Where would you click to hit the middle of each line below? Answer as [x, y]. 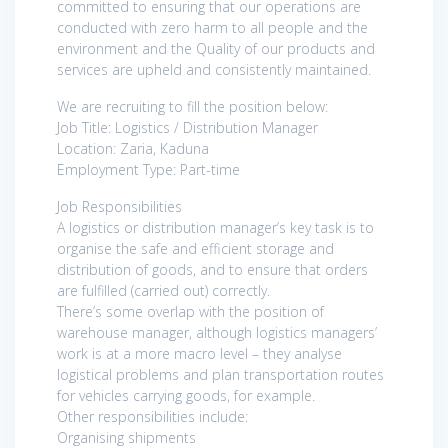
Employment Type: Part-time [148, 169]
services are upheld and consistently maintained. [214, 69]
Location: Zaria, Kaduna [133, 148]
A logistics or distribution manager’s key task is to [215, 227]
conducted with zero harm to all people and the [212, 27]
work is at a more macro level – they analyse [199, 353]
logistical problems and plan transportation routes [220, 374]
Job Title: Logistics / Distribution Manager [187, 127]
